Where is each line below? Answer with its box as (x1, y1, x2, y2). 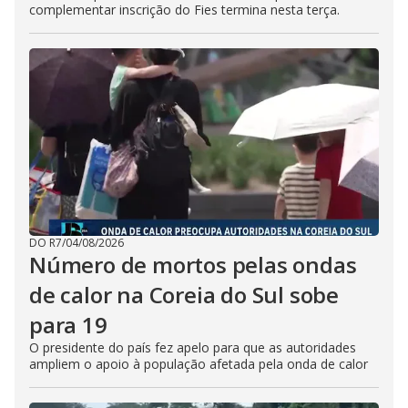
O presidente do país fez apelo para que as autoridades (29, 339, 356, 356)
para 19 (29, 310, 107, 340)
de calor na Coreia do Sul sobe (29, 280, 339, 310)
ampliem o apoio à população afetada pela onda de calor (29, 355, 368, 372)
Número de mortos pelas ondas (29, 250, 357, 280)
